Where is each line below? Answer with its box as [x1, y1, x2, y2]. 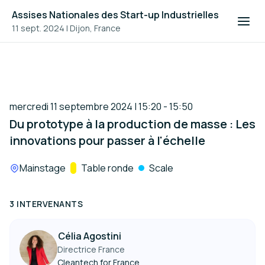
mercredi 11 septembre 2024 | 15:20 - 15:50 [9, 100, 193, 113]
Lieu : [9, 161, 32, 174]
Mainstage [20, 161, 66, 174]
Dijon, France [70, 22, 121, 34]
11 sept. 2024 [12, 22, 64, 34]
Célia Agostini [58, 230, 121, 243]
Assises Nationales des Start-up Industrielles [12, 8, 219, 21]
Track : [70, 161, 100, 174]
